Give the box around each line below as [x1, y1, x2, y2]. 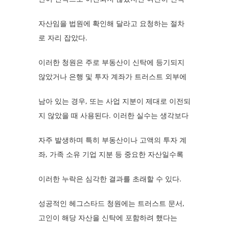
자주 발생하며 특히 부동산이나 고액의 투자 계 [38, 134, 187, 145]
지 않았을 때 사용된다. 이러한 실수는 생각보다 [38, 110, 189, 120]
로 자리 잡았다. [38, 32, 87, 42]
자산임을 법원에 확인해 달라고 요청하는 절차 [38, 18, 185, 28]
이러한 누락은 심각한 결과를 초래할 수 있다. [38, 173, 181, 184]
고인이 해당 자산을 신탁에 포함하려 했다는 [38, 212, 177, 222]
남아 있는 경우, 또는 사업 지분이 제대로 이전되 [38, 96, 191, 106]
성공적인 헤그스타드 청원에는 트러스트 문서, [38, 198, 185, 208]
